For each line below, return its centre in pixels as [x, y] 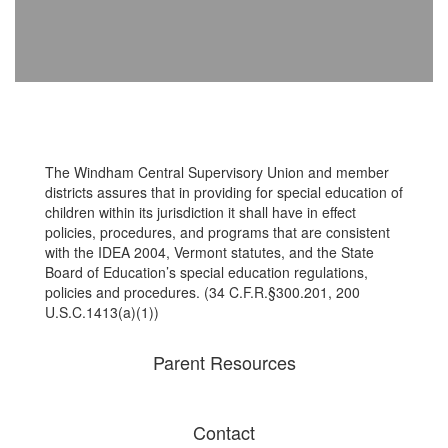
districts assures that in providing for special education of [224, 192]
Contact [224, 432]
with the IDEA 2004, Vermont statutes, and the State [209, 252]
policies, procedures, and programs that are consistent [217, 232]
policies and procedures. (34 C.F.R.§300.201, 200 [202, 292]
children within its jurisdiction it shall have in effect [200, 212]
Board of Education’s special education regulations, [206, 272]
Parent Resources [224, 362]
